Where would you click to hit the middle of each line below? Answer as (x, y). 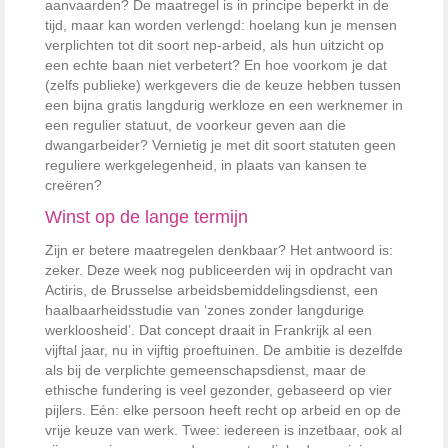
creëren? (73, 184)
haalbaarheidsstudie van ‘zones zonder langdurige (204, 309)
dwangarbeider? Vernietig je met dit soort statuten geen (220, 144)
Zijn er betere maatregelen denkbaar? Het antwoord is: (219, 249)
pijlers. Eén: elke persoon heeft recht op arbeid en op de (223, 409)
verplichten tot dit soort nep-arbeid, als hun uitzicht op (214, 44)
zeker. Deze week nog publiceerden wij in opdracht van (219, 269)
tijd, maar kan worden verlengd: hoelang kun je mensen (221, 24)
